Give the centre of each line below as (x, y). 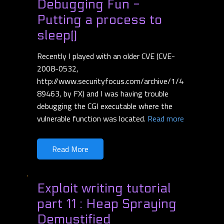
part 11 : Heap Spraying (107, 204)
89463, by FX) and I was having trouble (103, 94)
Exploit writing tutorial (104, 188)
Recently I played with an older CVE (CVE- (106, 56)
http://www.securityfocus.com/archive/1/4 (110, 81)
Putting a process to (99, 20)
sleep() (57, 35)
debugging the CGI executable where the (105, 106)
